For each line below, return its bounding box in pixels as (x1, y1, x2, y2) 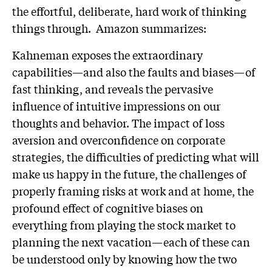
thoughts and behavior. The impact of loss (12, 115, 225, 131)
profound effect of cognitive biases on (12, 200, 203, 216)
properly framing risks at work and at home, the (12, 183, 254, 199)
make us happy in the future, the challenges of (12, 166, 246, 182)
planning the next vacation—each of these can (12, 234, 250, 250)
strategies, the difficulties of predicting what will (12, 149, 259, 165)
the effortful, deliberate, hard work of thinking (12, 3, 246, 19)
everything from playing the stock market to (12, 217, 236, 233)
